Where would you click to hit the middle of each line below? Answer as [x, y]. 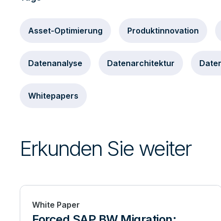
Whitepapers [53, 96]
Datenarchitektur [141, 63]
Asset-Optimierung [65, 31]
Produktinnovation [163, 31]
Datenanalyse [55, 63]
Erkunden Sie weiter [106, 148]
